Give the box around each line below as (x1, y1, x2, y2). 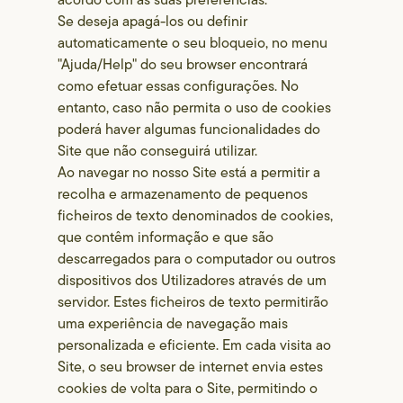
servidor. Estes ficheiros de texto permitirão (58, 291, 329, 312)
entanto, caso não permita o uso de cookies (58, 97, 332, 118)
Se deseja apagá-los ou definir (58, 11, 248, 31)
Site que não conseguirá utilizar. (58, 140, 258, 161)
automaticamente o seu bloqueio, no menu (58, 32, 328, 53)
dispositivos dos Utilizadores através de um (58, 270, 327, 291)
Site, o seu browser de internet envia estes (58, 356, 324, 377)
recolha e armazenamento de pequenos (58, 184, 309, 204)
